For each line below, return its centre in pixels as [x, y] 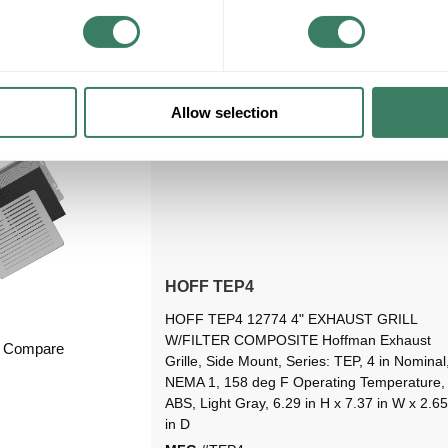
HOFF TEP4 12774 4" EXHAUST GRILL [290, 319]
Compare [34, 349]
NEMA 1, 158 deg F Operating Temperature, [304, 382]
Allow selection [224, 112]
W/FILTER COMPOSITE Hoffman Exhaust [297, 340]
